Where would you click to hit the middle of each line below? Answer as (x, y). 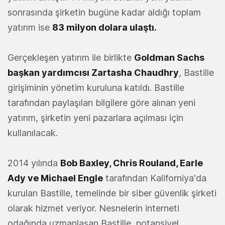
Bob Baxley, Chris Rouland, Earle (132, 163)
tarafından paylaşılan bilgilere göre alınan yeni (101, 103)
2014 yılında (34, 163)
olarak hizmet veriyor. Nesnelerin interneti (93, 208)
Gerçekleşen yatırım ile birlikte (71, 58)
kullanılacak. (33, 133)
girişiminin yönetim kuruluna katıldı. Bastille (96, 88)
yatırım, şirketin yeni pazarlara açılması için (95, 118)
